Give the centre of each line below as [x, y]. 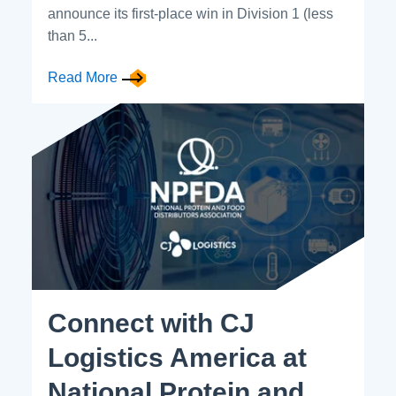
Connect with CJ [151, 324]
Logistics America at [177, 358]
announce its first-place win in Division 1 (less [190, 13]
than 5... [72, 35]
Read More [83, 77]
